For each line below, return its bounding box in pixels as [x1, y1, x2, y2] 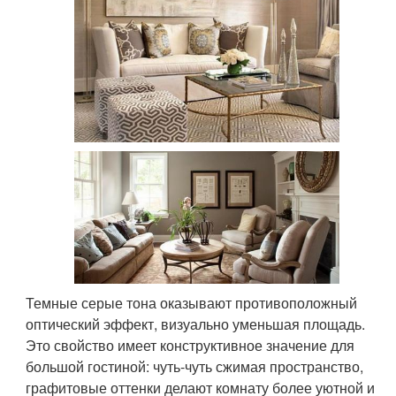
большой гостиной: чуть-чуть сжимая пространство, [26, 355, 364, 377]
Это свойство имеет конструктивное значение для [26, 334, 355, 355]
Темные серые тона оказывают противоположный [26, 292, 358, 313]
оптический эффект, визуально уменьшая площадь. [26, 313, 366, 334]
